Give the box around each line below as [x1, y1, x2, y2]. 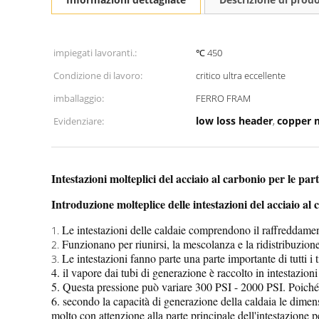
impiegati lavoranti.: [53, 46, 137, 59]
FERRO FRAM [196, 92, 251, 105]
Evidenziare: [53, 115, 104, 127]
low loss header [196, 114, 273, 127]
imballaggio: [53, 92, 104, 105]
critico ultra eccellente [196, 69, 286, 82]
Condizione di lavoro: [53, 69, 142, 82]
